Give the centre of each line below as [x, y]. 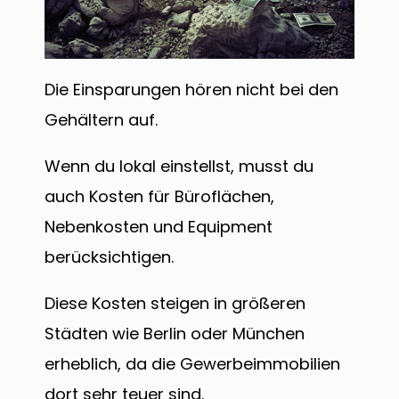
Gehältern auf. [103, 119]
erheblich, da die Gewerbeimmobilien [192, 363]
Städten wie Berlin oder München [175, 333]
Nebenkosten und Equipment [159, 226]
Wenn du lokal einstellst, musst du [179, 166]
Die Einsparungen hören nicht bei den [191, 89]
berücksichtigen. [111, 256]
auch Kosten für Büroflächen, [159, 196]
